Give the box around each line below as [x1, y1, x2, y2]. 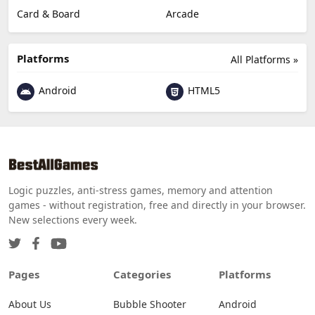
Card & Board [17, 6, 80, 20]
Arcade [166, 6, 199, 20]
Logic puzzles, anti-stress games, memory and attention [8, 183, 273, 197]
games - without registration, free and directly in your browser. [8, 198, 306, 212]
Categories [113, 266, 172, 281]
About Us [8, 297, 51, 311]
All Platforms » [231, 52, 298, 66]
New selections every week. [8, 212, 137, 226]
